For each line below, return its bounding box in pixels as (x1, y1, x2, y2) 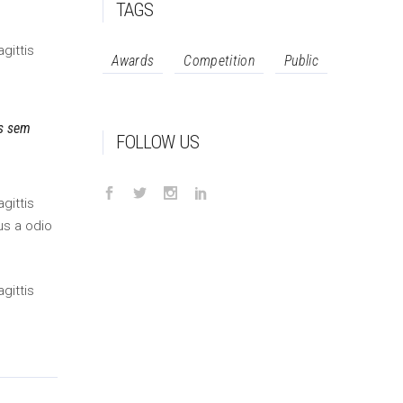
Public (283, 52, 318, 69)
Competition (184, 52, 255, 69)
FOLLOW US (115, 131, 199, 153)
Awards (111, 52, 155, 69)
